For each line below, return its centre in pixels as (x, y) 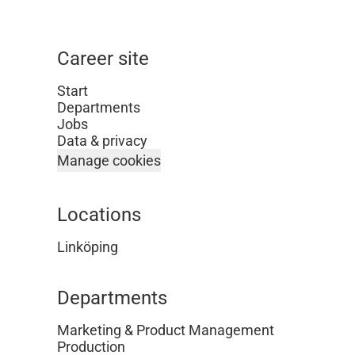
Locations (99, 215)
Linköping (88, 247)
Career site (103, 59)
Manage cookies (109, 160)
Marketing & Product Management (166, 330)
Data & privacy (102, 141)
